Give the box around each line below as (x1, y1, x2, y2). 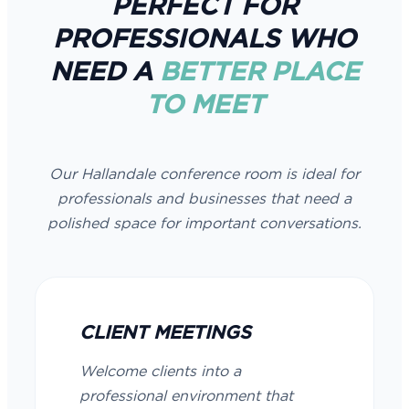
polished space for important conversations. (47, 216, 362, 231)
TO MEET (145, 93, 264, 119)
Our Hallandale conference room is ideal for (49, 167, 360, 182)
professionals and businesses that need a (58, 192, 351, 206)
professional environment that (79, 389, 293, 404)
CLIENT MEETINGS (79, 324, 251, 342)
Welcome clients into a (79, 364, 241, 379)
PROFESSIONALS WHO (53, 27, 356, 53)
